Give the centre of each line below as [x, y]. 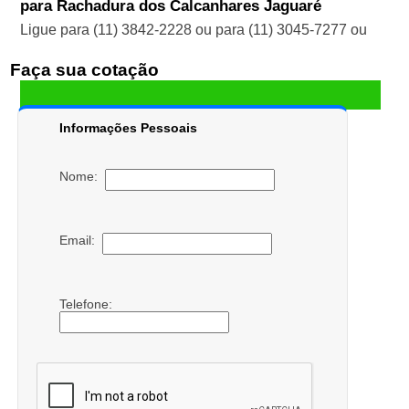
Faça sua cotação [84, 69]
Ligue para [56, 29]
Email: [80, 240]
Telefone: [87, 304]
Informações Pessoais [128, 127]
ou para [220, 29]
